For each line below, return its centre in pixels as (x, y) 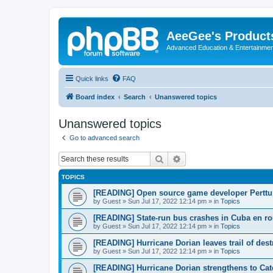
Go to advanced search (105, 137)
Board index (95, 97)
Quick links (92, 78)
